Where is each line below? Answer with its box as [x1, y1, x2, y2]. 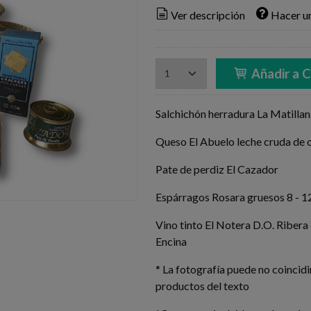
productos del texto [155, 279, 249, 293]
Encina [155, 235, 187, 249]
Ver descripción [170, 8, 245, 22]
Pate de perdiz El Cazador [155, 162, 278, 176]
